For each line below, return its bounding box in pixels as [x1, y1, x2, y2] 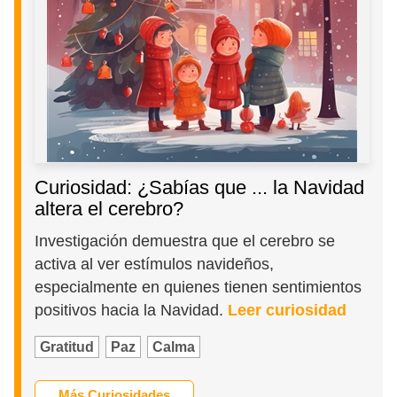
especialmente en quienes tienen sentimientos [35, 277, 362, 296]
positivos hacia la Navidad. [35, 300, 229, 319]
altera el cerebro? [35, 197, 184, 220]
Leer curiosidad [228, 300, 347, 319]
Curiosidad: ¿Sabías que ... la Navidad [35, 175, 365, 198]
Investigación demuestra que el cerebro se [35, 231, 336, 250]
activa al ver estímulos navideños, [35, 254, 275, 273]
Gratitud [40, 339, 95, 354]
